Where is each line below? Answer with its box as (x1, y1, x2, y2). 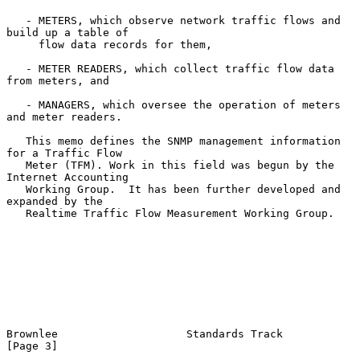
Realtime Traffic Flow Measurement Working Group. (6, 207, 26, 219)
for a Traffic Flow (6, 146, 122, 159)
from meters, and (6, 74, 109, 87)
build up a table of (6, 26, 129, 39)
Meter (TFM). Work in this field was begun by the (6, 158, 26, 171)
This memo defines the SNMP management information (6, 134, 26, 147)
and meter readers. (6, 110, 122, 123)
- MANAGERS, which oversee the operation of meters (6, 98, 26, 111)
